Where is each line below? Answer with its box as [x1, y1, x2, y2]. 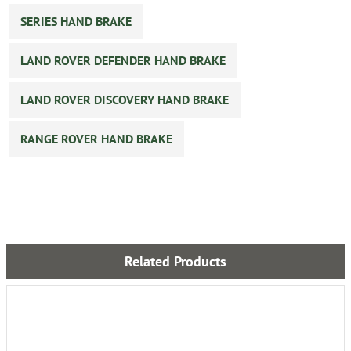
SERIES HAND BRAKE [20, 13, 132, 30]
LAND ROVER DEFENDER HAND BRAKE [20, 52, 226, 69]
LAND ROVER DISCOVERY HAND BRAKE [20, 92, 229, 108]
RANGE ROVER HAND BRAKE [20, 131, 172, 147]
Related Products [125, 252, 226, 271]
